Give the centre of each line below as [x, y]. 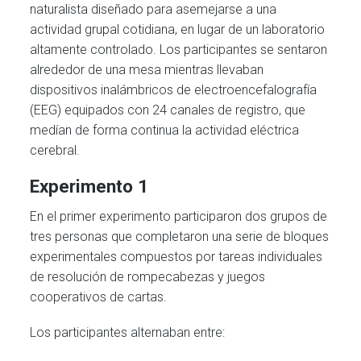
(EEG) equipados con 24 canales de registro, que [168, 110]
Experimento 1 [89, 187]
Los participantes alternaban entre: [128, 332]
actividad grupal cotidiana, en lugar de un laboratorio [178, 30]
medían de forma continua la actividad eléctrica [165, 131]
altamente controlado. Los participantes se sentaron [179, 50]
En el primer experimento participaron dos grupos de [179, 216]
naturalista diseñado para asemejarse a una [154, 10]
